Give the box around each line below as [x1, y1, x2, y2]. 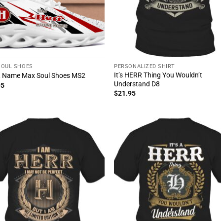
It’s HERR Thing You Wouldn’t [114, 71, 203, 79]
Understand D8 [114, 79, 160, 88]
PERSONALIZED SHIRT [114, 63, 176, 70]
